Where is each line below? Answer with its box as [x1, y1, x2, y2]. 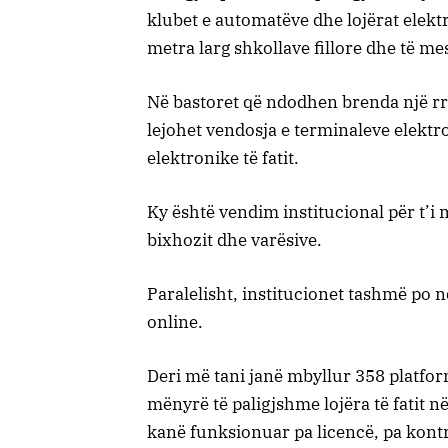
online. [147, 311, 203, 334]
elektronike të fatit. [147, 146, 299, 169]
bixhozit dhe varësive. [147, 228, 322, 251]
